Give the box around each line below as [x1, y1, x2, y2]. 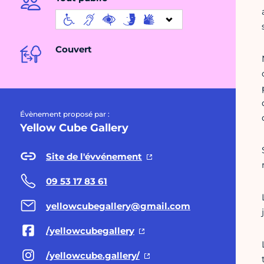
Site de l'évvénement [46, 150, 142, 162]
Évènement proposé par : [20, 110, 110, 119]
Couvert [55, 44, 92, 55]
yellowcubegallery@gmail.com [46, 200, 190, 212]
